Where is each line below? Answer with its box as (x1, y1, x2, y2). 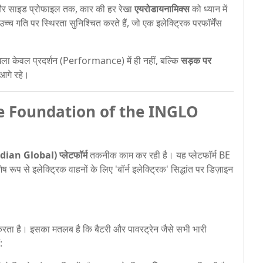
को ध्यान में (190, 2, 227, 15)
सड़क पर (181, 53, 211, 67)
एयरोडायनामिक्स (134, 2, 190, 15)
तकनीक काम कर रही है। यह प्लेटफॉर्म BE (87, 148, 230, 161)
